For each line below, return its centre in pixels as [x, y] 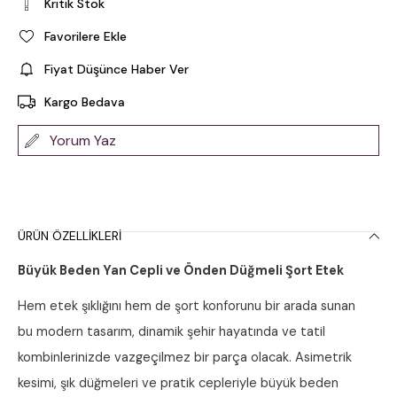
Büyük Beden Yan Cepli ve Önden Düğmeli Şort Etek [181, 270]
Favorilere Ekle [86, 36]
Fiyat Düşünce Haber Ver [117, 69]
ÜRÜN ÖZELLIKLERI [70, 236]
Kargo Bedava [85, 102]
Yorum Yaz [83, 140]
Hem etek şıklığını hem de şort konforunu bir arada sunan [187, 306]
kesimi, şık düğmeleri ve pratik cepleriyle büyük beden [178, 383]
